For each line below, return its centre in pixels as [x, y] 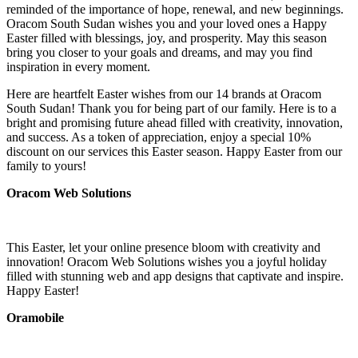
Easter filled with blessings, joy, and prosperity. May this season [167, 38]
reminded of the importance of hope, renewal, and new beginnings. [175, 9]
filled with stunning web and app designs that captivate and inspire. [175, 276]
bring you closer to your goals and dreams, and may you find [159, 52]
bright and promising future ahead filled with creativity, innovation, [175, 122]
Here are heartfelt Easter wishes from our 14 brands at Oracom [164, 93]
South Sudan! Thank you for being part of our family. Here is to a [171, 108]
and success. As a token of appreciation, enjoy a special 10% [159, 137]
